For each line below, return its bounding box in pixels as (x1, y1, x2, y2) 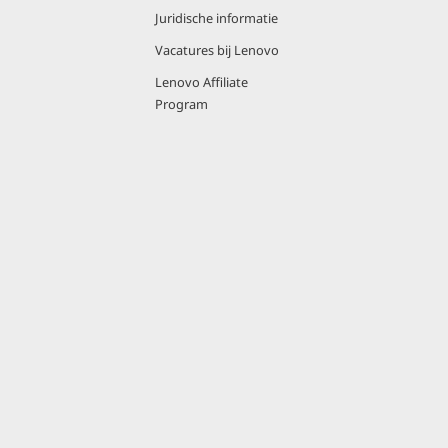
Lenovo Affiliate (155, 73, 248, 91)
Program (155, 95, 208, 113)
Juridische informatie (155, 9, 278, 27)
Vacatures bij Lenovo (155, 41, 279, 59)
